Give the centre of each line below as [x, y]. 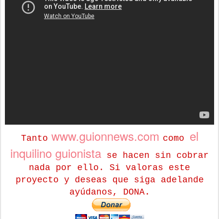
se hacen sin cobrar [155, 155]
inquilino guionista [56, 153]
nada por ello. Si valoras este [109, 167]
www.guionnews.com [105, 135]
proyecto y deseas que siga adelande [109, 180]
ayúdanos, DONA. [109, 192]
